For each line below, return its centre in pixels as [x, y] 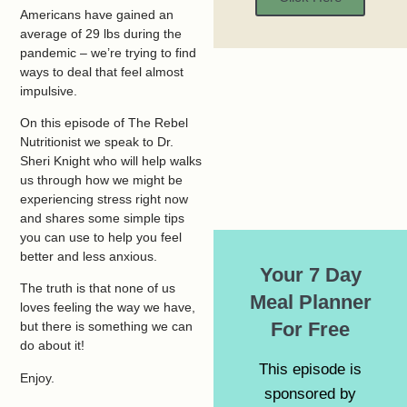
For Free [311, 329]
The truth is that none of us [98, 288]
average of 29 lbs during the [101, 33]
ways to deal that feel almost [102, 71]
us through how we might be [102, 179]
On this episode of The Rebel [104, 122]
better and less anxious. [89, 256]
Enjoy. [38, 377]
